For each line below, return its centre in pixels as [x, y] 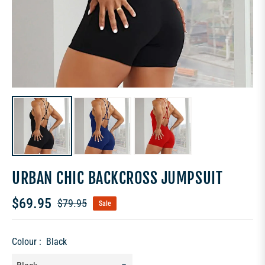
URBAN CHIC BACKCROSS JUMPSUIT [117, 178]
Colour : [28, 241]
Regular [72, 210]
